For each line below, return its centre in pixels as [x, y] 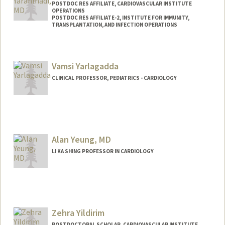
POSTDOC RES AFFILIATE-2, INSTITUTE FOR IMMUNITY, [120, 17]
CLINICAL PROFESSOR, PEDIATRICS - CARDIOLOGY [114, 78]
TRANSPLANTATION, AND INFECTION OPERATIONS [114, 24]
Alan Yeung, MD [81, 140]
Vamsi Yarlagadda [85, 66]
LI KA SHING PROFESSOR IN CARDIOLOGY [102, 151]
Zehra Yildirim [78, 212]
